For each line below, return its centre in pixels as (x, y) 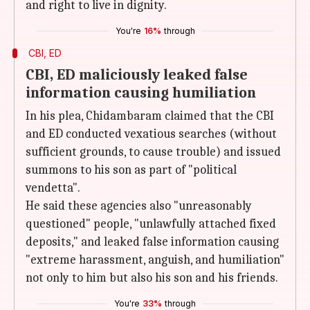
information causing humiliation (141, 93)
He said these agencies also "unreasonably (139, 206)
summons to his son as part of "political (131, 170)
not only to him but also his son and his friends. (152, 278)
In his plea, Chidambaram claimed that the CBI (150, 116)
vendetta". (53, 188)
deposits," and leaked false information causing (152, 242)
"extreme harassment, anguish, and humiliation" (155, 260)
